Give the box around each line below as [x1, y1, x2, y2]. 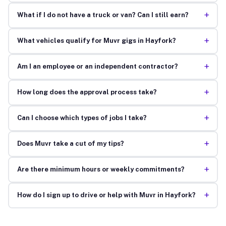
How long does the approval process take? [17, 88, 157, 96]
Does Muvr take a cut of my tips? [17, 140, 124, 148]
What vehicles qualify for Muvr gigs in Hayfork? [17, 37, 176, 45]
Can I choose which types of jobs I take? [17, 114, 147, 122]
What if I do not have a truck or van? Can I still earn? [17, 11, 189, 19]
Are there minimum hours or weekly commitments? [17, 165, 185, 174]
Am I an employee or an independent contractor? [17, 63, 178, 71]
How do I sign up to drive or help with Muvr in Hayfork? [17, 191, 196, 199]
